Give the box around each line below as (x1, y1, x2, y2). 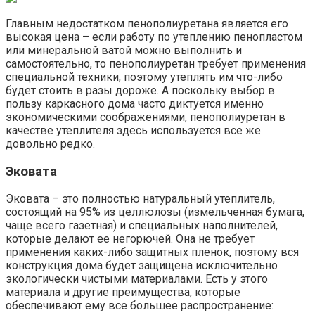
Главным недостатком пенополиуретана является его (6, 16, 288, 30)
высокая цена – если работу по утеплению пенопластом (6, 30, 302, 44)
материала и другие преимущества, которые (6, 285, 240, 300)
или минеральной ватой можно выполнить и (6, 43, 242, 57)
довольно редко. (6, 136, 95, 150)
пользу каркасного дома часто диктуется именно (6, 96, 264, 110)
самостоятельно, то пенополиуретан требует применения (6, 56, 306, 70)
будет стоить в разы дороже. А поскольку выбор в (6, 83, 275, 97)
